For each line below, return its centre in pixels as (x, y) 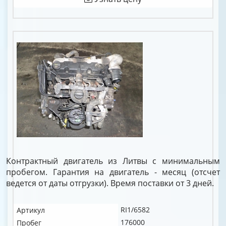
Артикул (31, 210)
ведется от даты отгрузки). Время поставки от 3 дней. (110, 183)
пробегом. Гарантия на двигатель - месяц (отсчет (113, 172)
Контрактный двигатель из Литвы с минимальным (113, 161)
